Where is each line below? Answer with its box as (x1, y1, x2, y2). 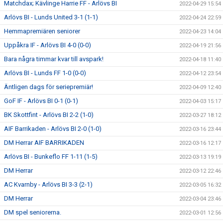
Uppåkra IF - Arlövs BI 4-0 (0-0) (4, 41, 91, 49)
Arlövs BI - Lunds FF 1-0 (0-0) (4, 69, 86, 77)
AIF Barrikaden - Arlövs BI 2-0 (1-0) (4, 125, 102, 132)
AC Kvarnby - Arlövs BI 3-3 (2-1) (4, 181, 93, 188)
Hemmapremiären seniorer (4, 27, 80, 35)
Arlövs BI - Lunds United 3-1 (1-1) (4, 13, 98, 21)
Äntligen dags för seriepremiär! (4, 83, 93, 91)
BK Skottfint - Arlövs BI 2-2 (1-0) (4, 111, 94, 118)
